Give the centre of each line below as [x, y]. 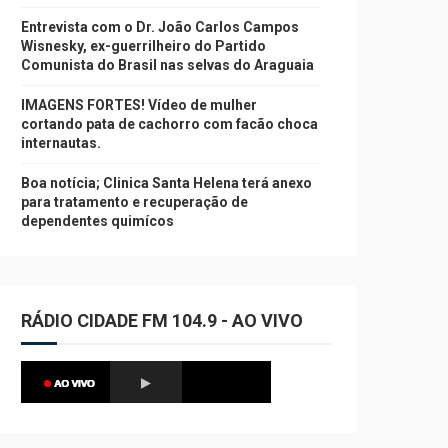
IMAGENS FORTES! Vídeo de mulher [139, 105]
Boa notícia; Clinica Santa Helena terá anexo [166, 183]
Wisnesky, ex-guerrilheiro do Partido [143, 46]
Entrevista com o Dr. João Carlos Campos [160, 27]
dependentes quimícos [97, 221]
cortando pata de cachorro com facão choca [169, 124]
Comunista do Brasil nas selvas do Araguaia [167, 65]
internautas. [61, 143]
